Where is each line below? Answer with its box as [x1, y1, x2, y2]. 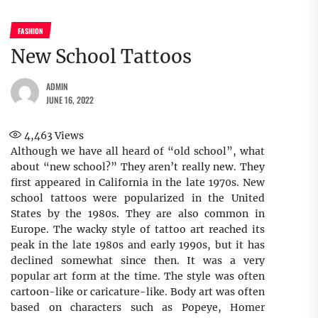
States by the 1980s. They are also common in [11, 207, 265, 220]
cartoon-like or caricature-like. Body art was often [11, 285, 265, 298]
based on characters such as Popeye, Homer [11, 300, 265, 314]
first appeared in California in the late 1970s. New [11, 175, 265, 189]
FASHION [17, 25, 43, 36]
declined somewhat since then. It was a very [11, 253, 265, 267]
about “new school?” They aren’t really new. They [11, 160, 265, 173]
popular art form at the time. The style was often [11, 269, 265, 283]
